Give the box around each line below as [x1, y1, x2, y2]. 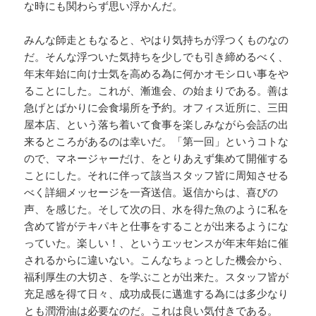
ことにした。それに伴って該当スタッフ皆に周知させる [24, 168, 289, 183]
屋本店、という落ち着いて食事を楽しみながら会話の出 [24, 117, 289, 132]
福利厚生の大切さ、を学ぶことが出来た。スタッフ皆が [24, 269, 289, 284]
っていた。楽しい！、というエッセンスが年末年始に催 [24, 236, 289, 250]
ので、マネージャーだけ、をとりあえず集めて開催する [24, 151, 289, 166]
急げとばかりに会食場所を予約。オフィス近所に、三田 [24, 100, 289, 115]
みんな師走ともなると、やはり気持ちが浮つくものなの [24, 32, 289, 47]
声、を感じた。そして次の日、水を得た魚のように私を [24, 202, 289, 217]
